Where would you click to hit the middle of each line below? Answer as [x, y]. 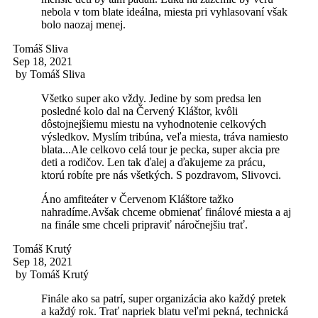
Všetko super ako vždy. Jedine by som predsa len [151, 98]
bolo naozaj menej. [83, 24]
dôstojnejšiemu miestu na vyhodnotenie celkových [154, 124]
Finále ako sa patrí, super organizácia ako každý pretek [164, 298]
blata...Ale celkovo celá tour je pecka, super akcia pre [160, 149]
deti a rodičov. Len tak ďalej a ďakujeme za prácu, [153, 162]
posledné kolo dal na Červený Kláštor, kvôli [139, 111]
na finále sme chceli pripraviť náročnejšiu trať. [144, 224]
